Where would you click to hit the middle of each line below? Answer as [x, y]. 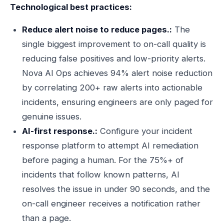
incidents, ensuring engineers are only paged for [117, 102]
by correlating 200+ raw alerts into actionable [112, 87]
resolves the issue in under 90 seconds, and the [116, 189]
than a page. [46, 218]
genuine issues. [52, 116]
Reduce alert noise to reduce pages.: [97, 29]
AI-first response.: [60, 131]
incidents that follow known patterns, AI [101, 174]
